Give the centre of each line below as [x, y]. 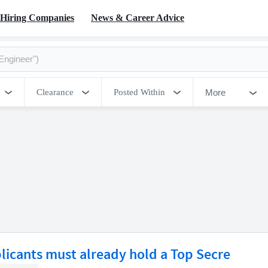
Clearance [55, 92]
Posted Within [139, 92]
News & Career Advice [138, 17]
